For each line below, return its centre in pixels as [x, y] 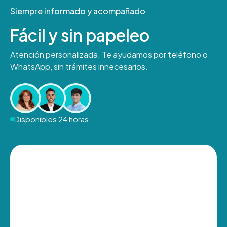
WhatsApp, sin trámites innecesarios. [79, 66]
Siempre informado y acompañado [78, 11]
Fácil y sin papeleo [80, 35]
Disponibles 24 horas [51, 119]
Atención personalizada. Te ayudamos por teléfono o [109, 54]
